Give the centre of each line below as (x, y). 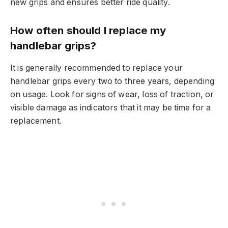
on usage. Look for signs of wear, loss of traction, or (112, 94)
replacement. (36, 121)
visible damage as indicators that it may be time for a (111, 107)
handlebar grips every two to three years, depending (112, 81)
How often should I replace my (88, 31)
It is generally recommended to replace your (96, 68)
